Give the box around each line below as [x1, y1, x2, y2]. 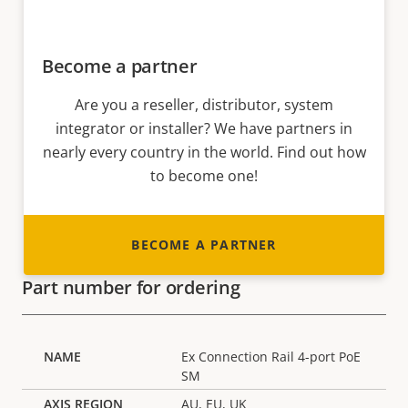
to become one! [150, 166, 258, 187]
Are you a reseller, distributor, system [75, 95, 333, 116]
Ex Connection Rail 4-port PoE [181, 348, 362, 366]
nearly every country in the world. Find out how [42, 142, 366, 163]
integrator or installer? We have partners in [56, 118, 352, 139]
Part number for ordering [22, 275, 240, 301]
